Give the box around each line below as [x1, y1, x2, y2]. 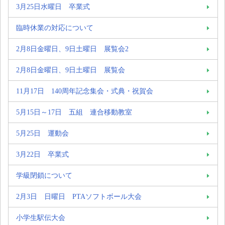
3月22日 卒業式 [16, 150, 69, 158]
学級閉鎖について [16, 171, 72, 179]
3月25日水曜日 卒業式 [16, 2, 90, 11]
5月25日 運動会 [16, 129, 69, 137]
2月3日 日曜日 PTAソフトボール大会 [16, 192, 142, 200]
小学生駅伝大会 [16, 213, 65, 221]
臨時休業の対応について [16, 23, 93, 32]
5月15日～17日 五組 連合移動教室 [16, 107, 132, 116]
